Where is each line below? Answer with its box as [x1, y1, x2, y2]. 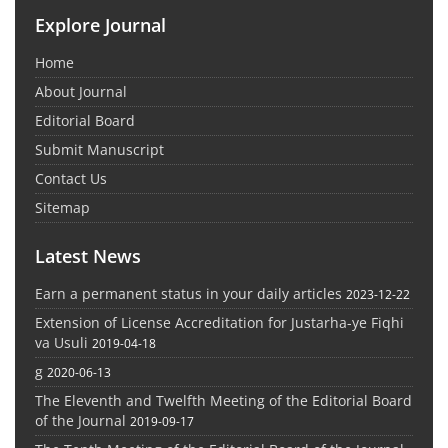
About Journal [35, 81, 127, 101]
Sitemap [35, 197, 90, 217]
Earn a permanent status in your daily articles [35, 283, 342, 303]
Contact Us [35, 168, 107, 188]
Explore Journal [35, 12, 166, 37]
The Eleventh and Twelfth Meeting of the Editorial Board [35, 390, 412, 410]
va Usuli [35, 332, 88, 352]
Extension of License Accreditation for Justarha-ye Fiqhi [35, 312, 404, 332]
